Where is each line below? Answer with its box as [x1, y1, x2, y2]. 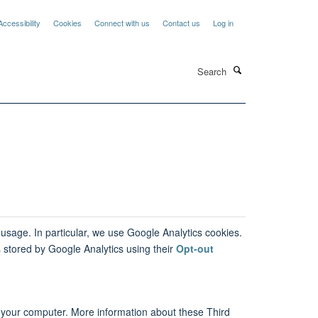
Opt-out [176, 241, 214, 256]
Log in [213, 17, 234, 28]
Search [127, 57, 158, 71]
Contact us [163, 17, 200, 28]
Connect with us [94, 17, 150, 28]
